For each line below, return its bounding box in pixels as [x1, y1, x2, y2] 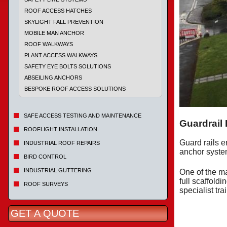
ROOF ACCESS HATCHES [24, 8, 92, 14]
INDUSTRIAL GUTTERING [24, 167, 92, 173]
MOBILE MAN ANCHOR [24, 30, 84, 36]
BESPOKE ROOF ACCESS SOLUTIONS [24, 86, 126, 92]
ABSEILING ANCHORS [24, 74, 82, 81]
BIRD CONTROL [24, 154, 66, 160]
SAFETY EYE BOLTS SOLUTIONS [24, 63, 111, 69]
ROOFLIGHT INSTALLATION [24, 126, 97, 132]
